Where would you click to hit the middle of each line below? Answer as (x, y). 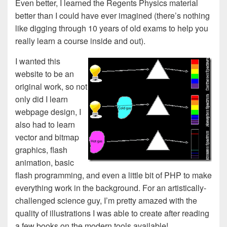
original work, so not (51, 86)
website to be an (45, 74)
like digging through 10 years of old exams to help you (112, 28)
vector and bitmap (47, 137)
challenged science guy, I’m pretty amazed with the (106, 200)
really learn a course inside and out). (80, 41)
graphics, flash (41, 150)
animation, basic (45, 162)
